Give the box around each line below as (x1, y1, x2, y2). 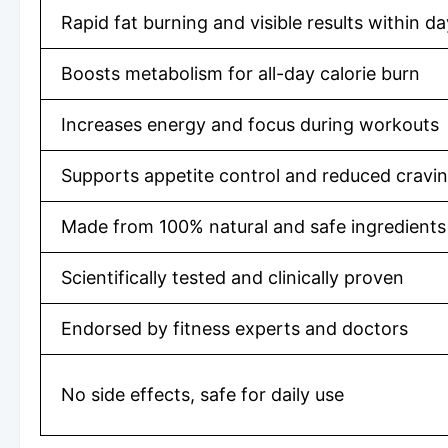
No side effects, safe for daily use (61, 384, 344, 406)
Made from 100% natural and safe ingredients (61, 216, 446, 238)
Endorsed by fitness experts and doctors (61, 318, 408, 340)
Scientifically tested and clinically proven (61, 267, 404, 289)
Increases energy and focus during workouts (61, 114, 439, 136)
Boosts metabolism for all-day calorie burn (61, 63, 420, 85)
